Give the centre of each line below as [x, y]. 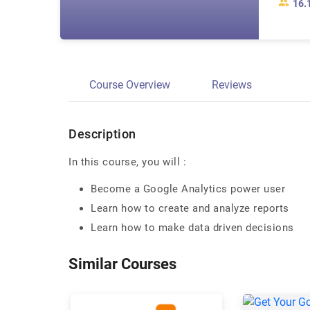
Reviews [232, 85]
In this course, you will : [127, 162]
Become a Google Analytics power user [188, 189]
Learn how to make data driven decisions [192, 228]
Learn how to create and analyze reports [190, 208]
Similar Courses [122, 264]
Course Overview [130, 85]
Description [102, 134]
